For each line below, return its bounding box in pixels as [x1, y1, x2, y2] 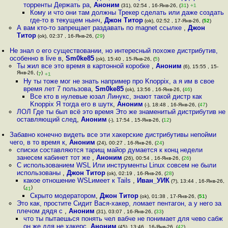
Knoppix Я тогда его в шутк [30, 100, 113, 108]
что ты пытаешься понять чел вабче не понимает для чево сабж [23, 215, 223, 222]
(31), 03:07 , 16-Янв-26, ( [94, 209, 156, 214]
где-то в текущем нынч [30, 16, 101, 24]
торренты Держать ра [23, 1, 90, 9]
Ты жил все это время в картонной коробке [16, 62, 152, 70]
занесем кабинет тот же [16, 154, 92, 161]
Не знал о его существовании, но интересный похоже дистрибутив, [10, 47, 218, 54]
